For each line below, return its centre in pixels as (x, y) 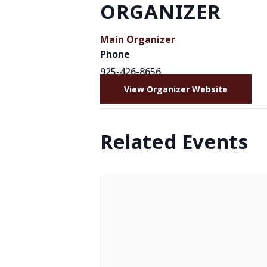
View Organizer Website (176, 89)
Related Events (174, 142)
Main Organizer (138, 39)
